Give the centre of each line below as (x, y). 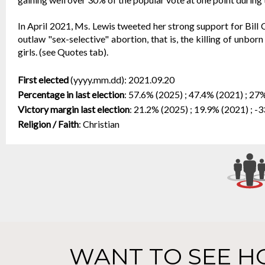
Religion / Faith (48, 124)
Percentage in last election (71, 94)
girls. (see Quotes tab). (63, 52)
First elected (43, 80)
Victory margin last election (74, 109)
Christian (101, 124)
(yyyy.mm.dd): (98, 80)
